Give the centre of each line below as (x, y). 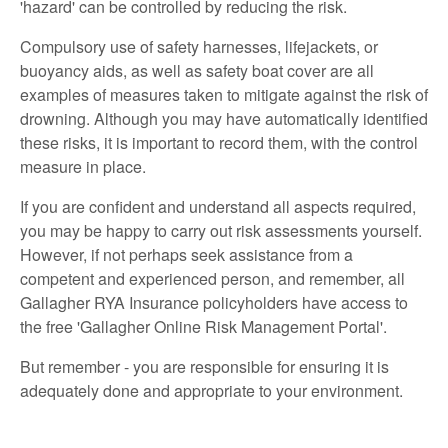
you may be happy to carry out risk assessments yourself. (221, 231)
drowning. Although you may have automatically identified (224, 119)
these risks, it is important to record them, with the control (219, 143)
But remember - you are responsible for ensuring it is (204, 367)
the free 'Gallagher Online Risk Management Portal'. (203, 327)
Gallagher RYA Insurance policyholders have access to (214, 303)
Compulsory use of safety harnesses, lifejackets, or (199, 47)
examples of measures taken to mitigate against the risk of (224, 95)
